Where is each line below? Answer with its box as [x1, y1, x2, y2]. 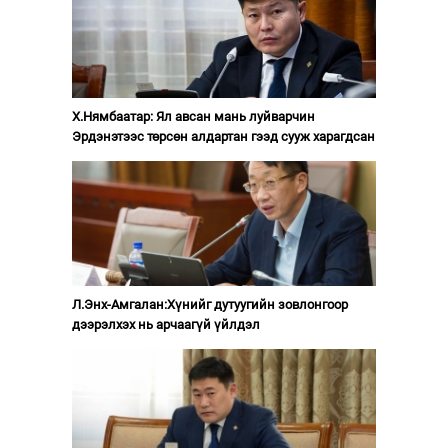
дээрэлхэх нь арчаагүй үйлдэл [71, 316, 260, 332]
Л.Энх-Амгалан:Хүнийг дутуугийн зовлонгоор [71, 296, 348, 312]
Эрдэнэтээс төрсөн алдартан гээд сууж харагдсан [71, 128, 375, 144]
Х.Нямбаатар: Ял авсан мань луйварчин [71, 108, 315, 124]
